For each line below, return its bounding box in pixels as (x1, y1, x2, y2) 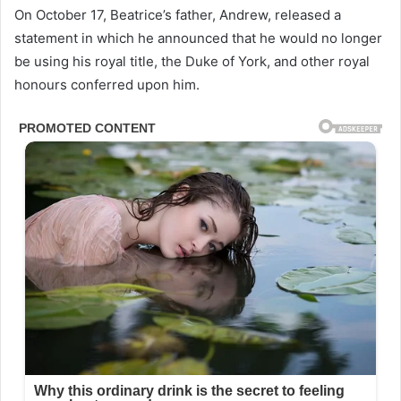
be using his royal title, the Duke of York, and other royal (14, 53, 370, 71)
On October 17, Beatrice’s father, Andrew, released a (14, 6, 341, 24)
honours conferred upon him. (14, 76, 200, 94)
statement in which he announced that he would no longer (14, 30, 382, 47)
